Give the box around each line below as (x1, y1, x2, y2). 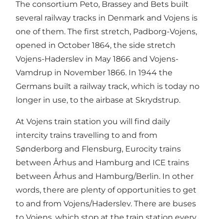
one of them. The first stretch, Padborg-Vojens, (16, 27, 197, 37)
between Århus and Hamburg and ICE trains (16, 158, 189, 168)
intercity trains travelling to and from (16, 131, 157, 140)
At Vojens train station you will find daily (16, 117, 170, 127)
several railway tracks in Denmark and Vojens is (16, 13, 197, 23)
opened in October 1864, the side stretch (16, 41, 175, 50)
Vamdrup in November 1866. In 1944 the (16, 68, 173, 78)
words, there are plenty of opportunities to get (16, 185, 197, 195)
